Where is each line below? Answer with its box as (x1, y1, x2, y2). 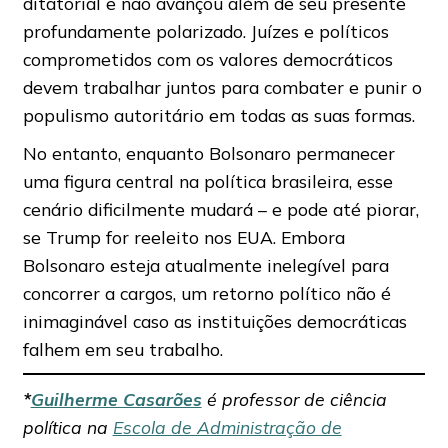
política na (22, 415, 113, 438)
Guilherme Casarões (30, 387, 202, 410)
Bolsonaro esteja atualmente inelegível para (22, 253, 389, 276)
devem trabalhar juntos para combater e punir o (22, 75, 422, 98)
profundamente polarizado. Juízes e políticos (22, 19, 389, 42)
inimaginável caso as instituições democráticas (22, 309, 407, 332)
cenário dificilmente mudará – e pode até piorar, (22, 197, 419, 220)
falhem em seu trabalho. (22, 337, 223, 360)
